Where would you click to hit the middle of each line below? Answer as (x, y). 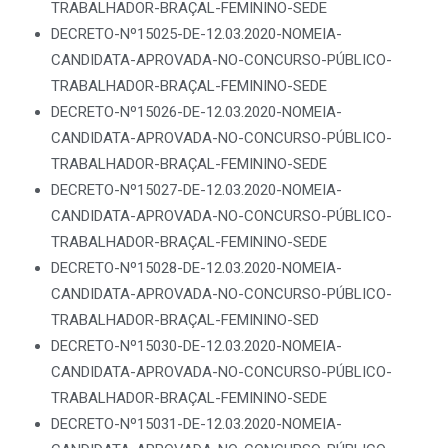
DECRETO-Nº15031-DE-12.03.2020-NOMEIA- (196, 424)
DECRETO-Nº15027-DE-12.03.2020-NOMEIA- (196, 190)
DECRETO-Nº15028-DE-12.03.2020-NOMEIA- (196, 268)
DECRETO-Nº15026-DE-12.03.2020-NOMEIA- (196, 112)
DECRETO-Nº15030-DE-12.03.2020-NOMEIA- (196, 346)
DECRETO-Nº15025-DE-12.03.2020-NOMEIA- (196, 34)
